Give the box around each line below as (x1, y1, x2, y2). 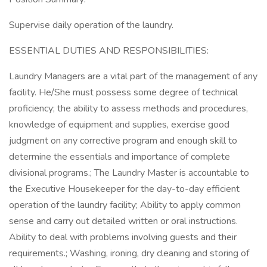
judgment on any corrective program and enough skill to (9, 134, 237, 147)
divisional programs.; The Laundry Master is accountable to (9, 166, 249, 179)
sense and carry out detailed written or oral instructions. (9, 215, 238, 228)
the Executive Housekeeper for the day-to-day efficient (9, 182, 240, 195)
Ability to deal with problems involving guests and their (9, 231, 237, 244)
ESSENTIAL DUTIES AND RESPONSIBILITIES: (9, 44, 209, 57)
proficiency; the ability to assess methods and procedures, (9, 102, 248, 115)
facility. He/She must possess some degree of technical (9, 86, 238, 99)
